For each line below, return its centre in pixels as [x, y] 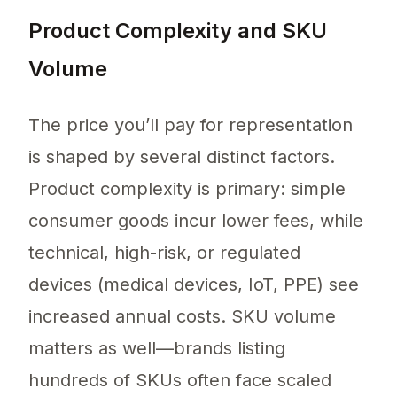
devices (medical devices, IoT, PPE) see [194, 285]
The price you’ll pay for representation [191, 125]
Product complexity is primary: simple [187, 189]
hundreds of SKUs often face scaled [180, 381]
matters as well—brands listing [157, 349]
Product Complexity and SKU [178, 31]
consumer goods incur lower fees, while [196, 221]
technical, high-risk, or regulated [164, 253]
